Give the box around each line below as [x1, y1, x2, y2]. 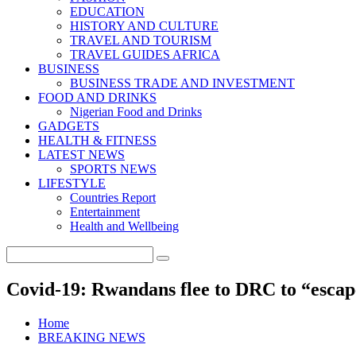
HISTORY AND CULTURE [70, 19, 219, 33]
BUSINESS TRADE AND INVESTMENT [70, 76, 295, 90]
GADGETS [38, 119, 99, 133]
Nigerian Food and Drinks [70, 105, 202, 118]
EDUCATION [70, 5, 145, 18]
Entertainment [70, 205, 140, 219]
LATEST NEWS [38, 148, 125, 161]
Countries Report [70, 191, 156, 204]
